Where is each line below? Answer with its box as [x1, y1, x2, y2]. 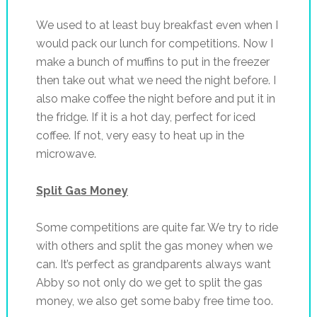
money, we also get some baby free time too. [35, 294, 273, 308]
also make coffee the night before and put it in [35, 91, 275, 105]
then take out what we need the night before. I [35, 73, 276, 87]
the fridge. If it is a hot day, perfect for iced [35, 110, 255, 124]
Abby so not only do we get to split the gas [35, 275, 263, 289]
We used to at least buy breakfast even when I [35, 18, 278, 32]
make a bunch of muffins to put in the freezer [35, 54, 270, 69]
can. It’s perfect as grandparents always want [35, 257, 271, 271]
